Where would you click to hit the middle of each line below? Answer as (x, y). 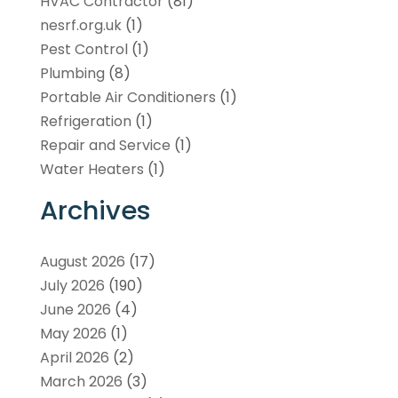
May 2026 (73, 333)
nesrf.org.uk (80, 25)
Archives (95, 210)
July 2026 (72, 285)
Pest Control (84, 49)
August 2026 (82, 261)
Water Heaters (92, 169)
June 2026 (75, 309)
